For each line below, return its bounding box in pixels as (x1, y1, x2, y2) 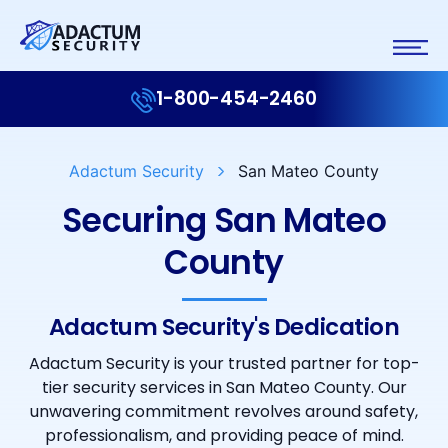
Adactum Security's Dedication (48, 310, 400, 343)
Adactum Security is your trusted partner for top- (28, 351, 420, 375)
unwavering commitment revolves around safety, (30, 399, 418, 423)
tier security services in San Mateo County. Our (41, 375, 407, 399)
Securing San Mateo (61, 197, 387, 243)
